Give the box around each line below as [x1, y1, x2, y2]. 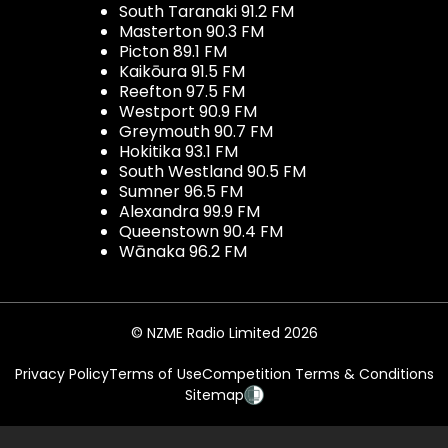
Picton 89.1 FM [119, 39, 227, 63]
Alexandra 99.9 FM [119, 199, 260, 223]
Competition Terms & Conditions [201, 363, 434, 384]
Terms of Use [108, 363, 202, 384]
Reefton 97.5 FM [119, 79, 245, 103]
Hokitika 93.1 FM [119, 139, 238, 163]
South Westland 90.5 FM [119, 159, 306, 183]
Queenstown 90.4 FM [119, 219, 283, 243]
